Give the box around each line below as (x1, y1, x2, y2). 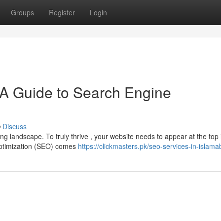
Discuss (2, 121, 27, 131)
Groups (11, 7, 34, 17)
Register (49, 7, 75, 17)
